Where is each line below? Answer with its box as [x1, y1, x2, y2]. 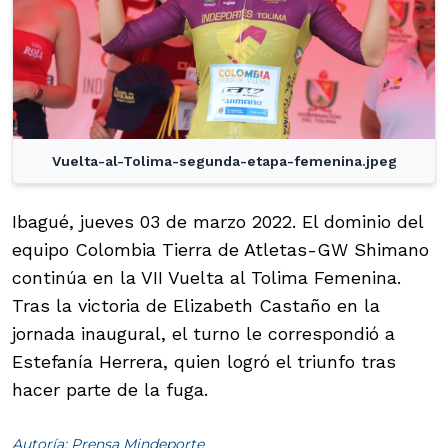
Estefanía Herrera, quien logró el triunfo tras [12, 351, 396, 373]
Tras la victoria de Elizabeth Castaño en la [12, 295, 380, 317]
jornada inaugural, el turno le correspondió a [12, 323, 395, 345]
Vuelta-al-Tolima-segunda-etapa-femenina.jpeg [51, 153, 397, 170]
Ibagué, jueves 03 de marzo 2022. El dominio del [12, 211, 423, 233]
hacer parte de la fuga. [12, 379, 208, 401]
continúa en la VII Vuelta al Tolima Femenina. [12, 267, 401, 289]
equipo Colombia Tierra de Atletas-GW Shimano [12, 239, 429, 261]
